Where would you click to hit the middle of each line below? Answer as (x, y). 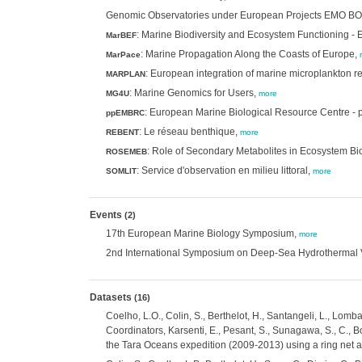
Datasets (112, 297)
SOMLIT (121, 171)
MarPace (123, 55)
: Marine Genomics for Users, (194, 93)
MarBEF (121, 35)
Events (107, 215)
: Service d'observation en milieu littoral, (224, 170)
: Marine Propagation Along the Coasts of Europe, (250, 54)
